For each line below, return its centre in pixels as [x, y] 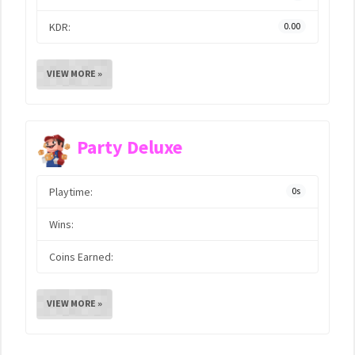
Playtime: [71, 192]
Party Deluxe [130, 147]
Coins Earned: [81, 257]
